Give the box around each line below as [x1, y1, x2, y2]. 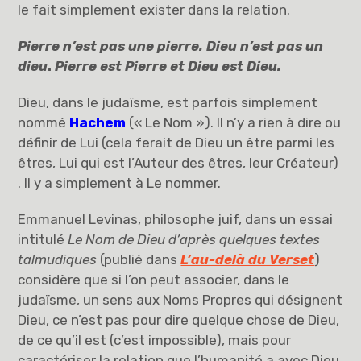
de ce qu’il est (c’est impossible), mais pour [18, 332, 292, 349]
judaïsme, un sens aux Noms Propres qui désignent [18, 292, 343, 309]
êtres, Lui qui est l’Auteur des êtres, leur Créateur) [18, 155, 339, 172]
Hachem [69, 114, 130, 131]
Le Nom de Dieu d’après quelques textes [68, 231, 321, 248]
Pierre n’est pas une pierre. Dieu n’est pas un [18, 38, 324, 55]
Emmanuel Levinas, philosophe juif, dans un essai [18, 211, 334, 228]
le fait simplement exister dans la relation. [18, 2, 291, 19]
